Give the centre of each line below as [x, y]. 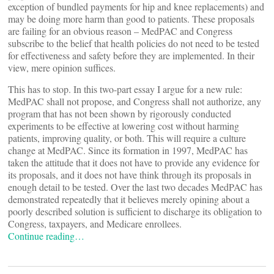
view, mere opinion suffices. [62, 68]
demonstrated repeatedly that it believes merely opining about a [129, 199]
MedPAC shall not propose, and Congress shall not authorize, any [135, 101]
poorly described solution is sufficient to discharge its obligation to [135, 211]
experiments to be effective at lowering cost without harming [124, 126]
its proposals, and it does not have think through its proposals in [130, 175]
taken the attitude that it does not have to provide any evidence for [134, 162]
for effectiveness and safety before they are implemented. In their [131, 55]
